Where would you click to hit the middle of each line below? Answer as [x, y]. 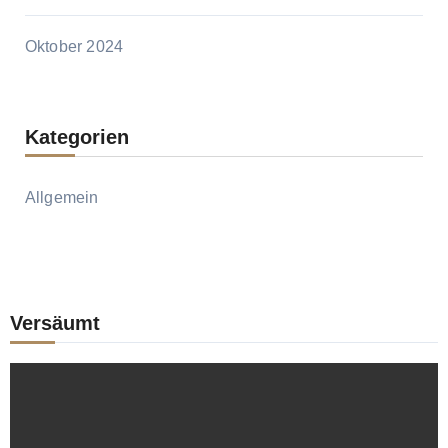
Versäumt [54, 323]
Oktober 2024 [74, 47]
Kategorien [76, 137]
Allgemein [61, 198]
